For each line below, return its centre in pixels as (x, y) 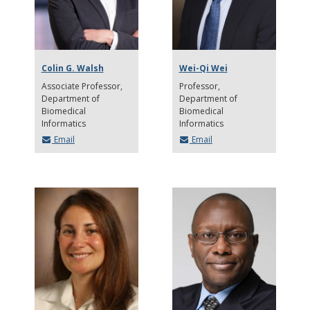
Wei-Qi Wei (203, 69)
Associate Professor (82, 86)
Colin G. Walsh (72, 69)
